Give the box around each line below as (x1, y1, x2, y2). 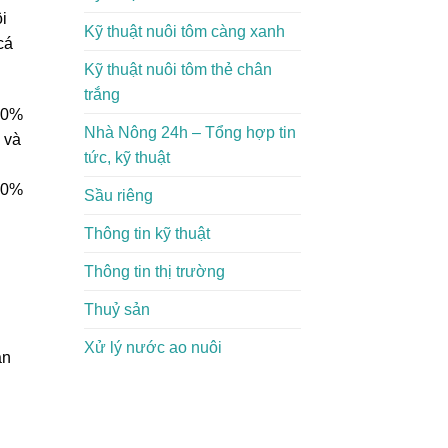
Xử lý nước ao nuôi (83, 338, 222, 356)
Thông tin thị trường (83, 262, 225, 280)
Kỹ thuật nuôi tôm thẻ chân (83, 60, 272, 78)
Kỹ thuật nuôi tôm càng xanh (83, 22, 285, 40)
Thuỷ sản (83, 300, 150, 318)
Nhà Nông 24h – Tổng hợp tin (83, 123, 296, 141)
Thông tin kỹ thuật (83, 224, 210, 242)
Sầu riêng (83, 186, 153, 204)
